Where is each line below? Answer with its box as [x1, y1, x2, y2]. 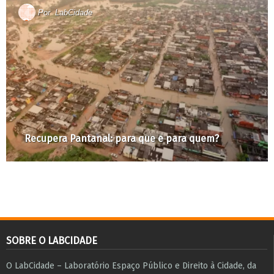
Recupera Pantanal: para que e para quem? [24, 133, 219, 145]
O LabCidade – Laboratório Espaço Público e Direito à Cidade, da [6, 261, 256, 272]
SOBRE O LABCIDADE [6, 235, 97, 247]
